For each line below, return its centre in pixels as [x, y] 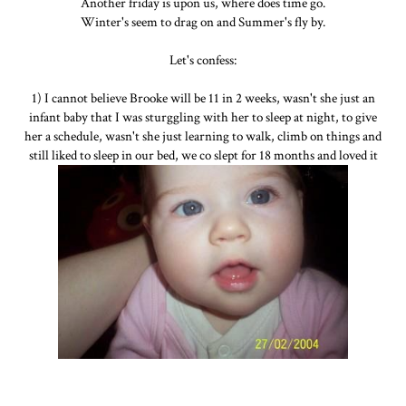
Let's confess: [203, 60]
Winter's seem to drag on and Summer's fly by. [203, 22]
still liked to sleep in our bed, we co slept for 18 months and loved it [203, 155]
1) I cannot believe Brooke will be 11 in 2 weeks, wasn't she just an [203, 98]
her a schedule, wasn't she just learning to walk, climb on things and [203, 136]
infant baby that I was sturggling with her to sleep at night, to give [203, 117]
